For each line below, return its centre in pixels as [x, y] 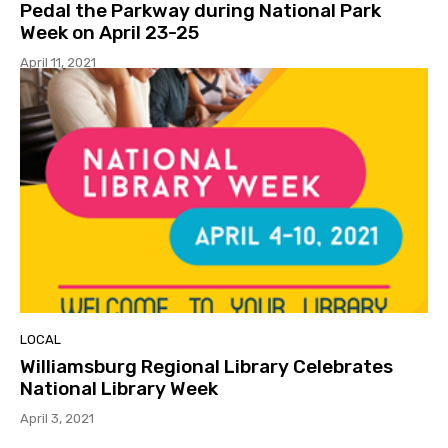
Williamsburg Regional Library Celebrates [206, 366]
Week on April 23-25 [109, 33]
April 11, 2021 [58, 63]
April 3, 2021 [57, 418]
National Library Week [119, 388]
